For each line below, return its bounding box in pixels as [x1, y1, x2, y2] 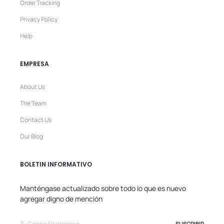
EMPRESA [20, 59, 49, 68]
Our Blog [20, 132, 43, 141]
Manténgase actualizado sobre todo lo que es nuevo [20, 183, 186, 193]
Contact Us [20, 115, 51, 124]
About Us [20, 82, 45, 91]
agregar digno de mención [20, 194, 102, 204]
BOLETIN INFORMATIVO [20, 160, 92, 169]
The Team [20, 99, 46, 108]
